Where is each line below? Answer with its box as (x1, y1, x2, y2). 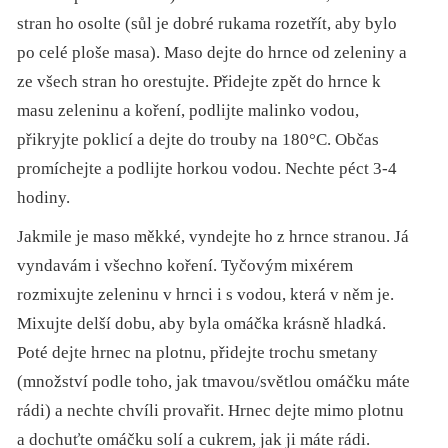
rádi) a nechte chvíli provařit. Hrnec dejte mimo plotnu (17, 401, 405, 421)
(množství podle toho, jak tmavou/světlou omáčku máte (17, 372, 411, 392)
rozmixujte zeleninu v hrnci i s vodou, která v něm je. (17, 285, 395, 305)
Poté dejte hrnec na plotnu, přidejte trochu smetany (17, 343, 379, 363)
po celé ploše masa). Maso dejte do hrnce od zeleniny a (17, 43, 408, 63)
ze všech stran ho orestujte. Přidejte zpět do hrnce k (17, 72, 382, 92)
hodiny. (17, 188, 71, 208)
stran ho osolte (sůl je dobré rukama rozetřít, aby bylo (17, 14, 398, 34)
